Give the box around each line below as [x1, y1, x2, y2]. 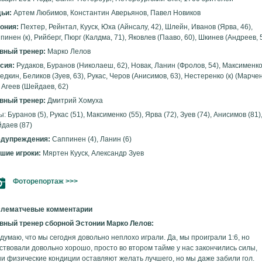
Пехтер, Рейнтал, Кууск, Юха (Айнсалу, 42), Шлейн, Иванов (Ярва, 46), [19, 23, 253, 31]
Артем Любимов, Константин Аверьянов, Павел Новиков [12, 9, 201, 17]
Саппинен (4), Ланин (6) [50, 135, 132, 143]
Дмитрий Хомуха [46, 96, 103, 105]
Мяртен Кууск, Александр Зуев [41, 149, 144, 157]
